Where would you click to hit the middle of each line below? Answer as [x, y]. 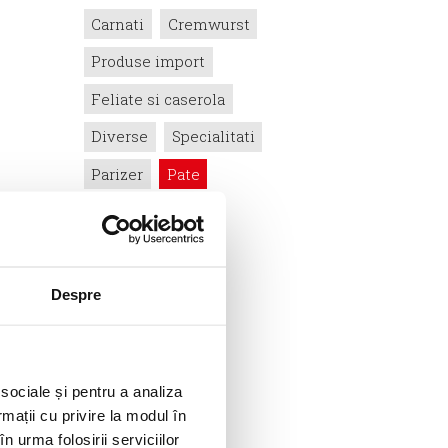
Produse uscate [147, 211]
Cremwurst [208, 23]
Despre [76, 294]
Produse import [148, 61]
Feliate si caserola [158, 98]
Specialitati [213, 136]
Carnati [117, 23]
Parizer [117, 173]
